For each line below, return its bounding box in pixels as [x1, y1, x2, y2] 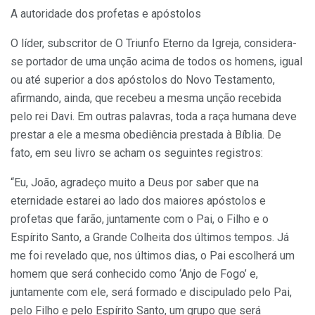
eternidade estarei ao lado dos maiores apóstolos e [11, 193, 266, 207]
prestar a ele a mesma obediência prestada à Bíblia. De [11, 127, 281, 141]
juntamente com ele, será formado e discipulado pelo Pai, [11, 285, 292, 299]
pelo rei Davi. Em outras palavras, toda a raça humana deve [11, 109, 297, 123]
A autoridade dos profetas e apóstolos [11, 6, 201, 20]
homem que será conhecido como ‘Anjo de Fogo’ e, [11, 266, 258, 281]
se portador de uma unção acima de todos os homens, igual [11, 54, 302, 68]
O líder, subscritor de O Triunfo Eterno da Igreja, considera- [11, 36, 297, 50]
